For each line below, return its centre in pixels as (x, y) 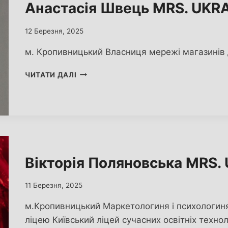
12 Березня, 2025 (54, 31)
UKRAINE (93, 104)
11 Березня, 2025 (54, 186)
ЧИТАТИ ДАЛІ (51, 75)
